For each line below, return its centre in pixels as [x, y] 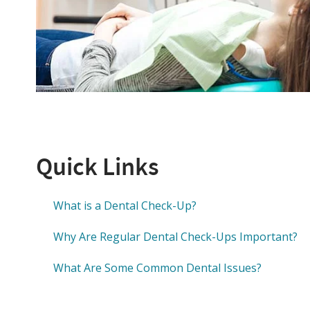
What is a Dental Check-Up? [125, 206]
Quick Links [98, 167]
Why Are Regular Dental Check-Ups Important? [177, 237]
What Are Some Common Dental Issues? [157, 268]
